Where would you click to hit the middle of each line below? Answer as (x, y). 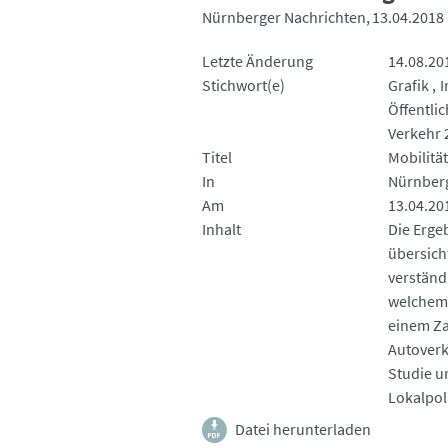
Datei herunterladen (303, 428)
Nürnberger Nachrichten (284, 16)
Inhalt (221, 228)
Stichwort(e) (243, 84)
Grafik (408, 84)
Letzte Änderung (257, 60)
